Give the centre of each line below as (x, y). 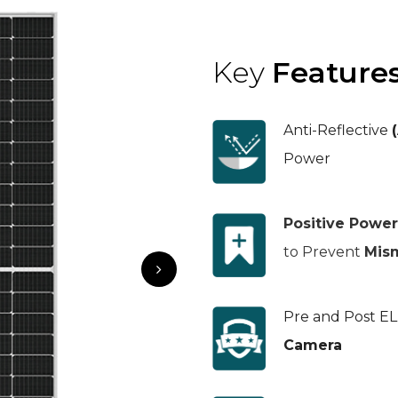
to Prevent (324, 252)
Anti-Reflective (338, 131)
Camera (313, 346)
